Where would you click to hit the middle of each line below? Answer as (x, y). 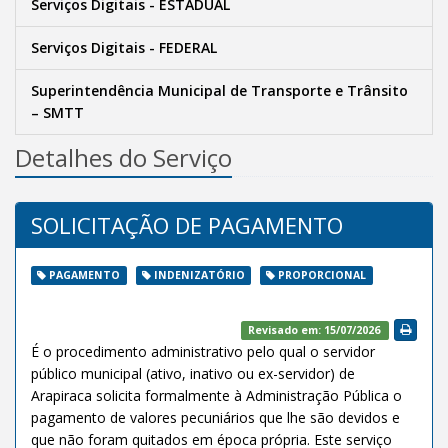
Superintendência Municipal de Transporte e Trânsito (219, 90)
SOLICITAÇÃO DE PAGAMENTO (187, 225)
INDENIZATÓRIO (199, 275)
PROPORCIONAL (322, 275)
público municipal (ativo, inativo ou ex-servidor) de (193, 374)
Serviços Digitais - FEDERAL (124, 47)
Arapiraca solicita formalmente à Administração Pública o (216, 396)
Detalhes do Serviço (123, 157)
